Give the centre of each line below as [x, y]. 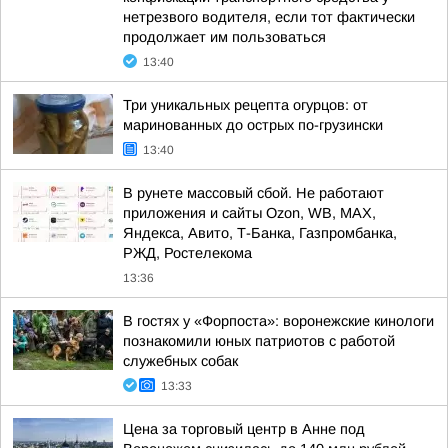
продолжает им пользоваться [224, 37]
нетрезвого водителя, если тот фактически [269, 17]
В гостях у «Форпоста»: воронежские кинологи [278, 321]
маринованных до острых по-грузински [253, 125]
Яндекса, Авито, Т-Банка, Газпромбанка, [260, 233]
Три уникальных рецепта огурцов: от [245, 105]
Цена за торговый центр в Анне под [244, 429]
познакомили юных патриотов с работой [259, 341]
